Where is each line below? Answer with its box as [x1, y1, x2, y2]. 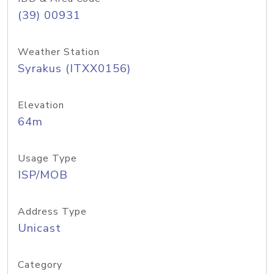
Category [18, 258, 62, 272]
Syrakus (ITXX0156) [18, 61, 131, 76]
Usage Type [18, 152, 77, 165]
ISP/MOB [18, 167, 68, 183]
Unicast [18, 220, 61, 236]
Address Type [18, 205, 87, 218]
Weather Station [18, 45, 100, 59]
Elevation [18, 98, 64, 112]
